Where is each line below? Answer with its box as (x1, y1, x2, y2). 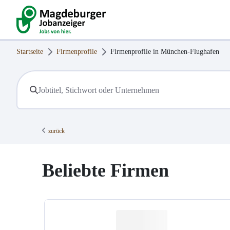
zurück (48, 127, 65, 135)
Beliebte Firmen (42, 160, 169, 181)
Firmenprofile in (110, 48, 161, 55)
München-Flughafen (161, 48, 219, 55)
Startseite (16, 48, 43, 55)
